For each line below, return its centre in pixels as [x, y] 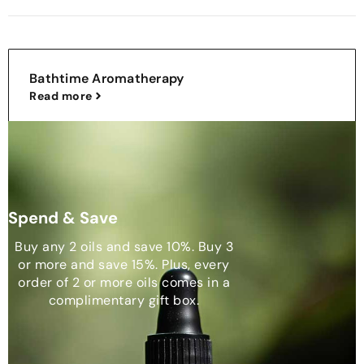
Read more [61, 96]
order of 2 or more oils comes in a [124, 282]
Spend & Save [63, 217]
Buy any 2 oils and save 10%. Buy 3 [124, 246]
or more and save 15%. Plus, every [124, 264]
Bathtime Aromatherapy [107, 78]
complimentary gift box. [124, 300]
